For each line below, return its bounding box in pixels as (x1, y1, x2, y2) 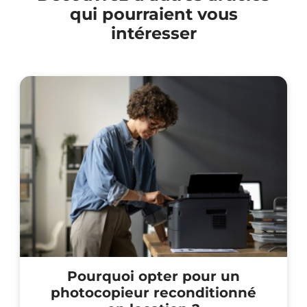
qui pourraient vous (69, 4, 238, 25)
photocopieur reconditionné (51, 284, 256, 302)
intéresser (110, 23, 197, 44)
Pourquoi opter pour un (67, 268, 240, 285)
